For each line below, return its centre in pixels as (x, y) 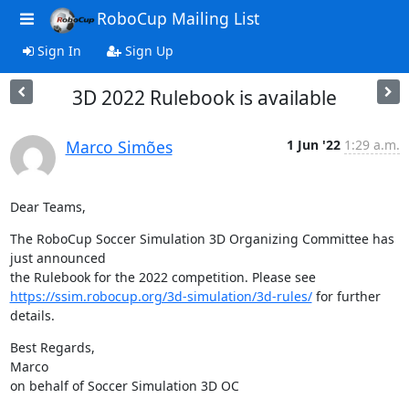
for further (346, 296)
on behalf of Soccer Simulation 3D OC (124, 386)
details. (32, 315)
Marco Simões (119, 147)
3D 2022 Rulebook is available (204, 98)
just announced (58, 258)
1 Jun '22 (313, 145)
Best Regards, (52, 347)
